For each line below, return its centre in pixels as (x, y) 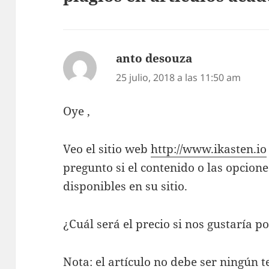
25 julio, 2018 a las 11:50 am (179, 77)
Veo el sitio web (107, 149)
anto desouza (154, 58)
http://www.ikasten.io (209, 149)
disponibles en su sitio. (125, 186)
